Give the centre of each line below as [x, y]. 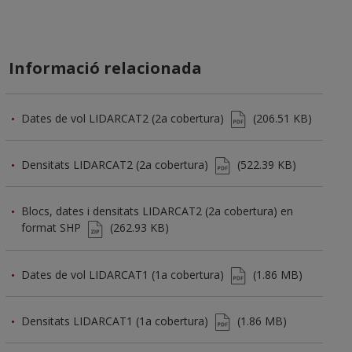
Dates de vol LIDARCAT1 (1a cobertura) [123, 274]
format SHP [51, 228]
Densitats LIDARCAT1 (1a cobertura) [115, 321]
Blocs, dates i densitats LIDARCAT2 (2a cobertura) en [157, 211]
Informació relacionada [105, 68]
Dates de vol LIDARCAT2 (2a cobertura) [123, 118]
